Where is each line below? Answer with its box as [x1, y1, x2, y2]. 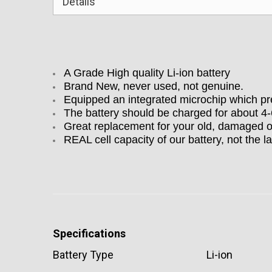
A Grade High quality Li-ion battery [64, 67, 230, 79]
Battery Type [53, 248, 114, 261]
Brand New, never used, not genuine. [64, 80, 243, 92]
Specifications [53, 227, 126, 240]
